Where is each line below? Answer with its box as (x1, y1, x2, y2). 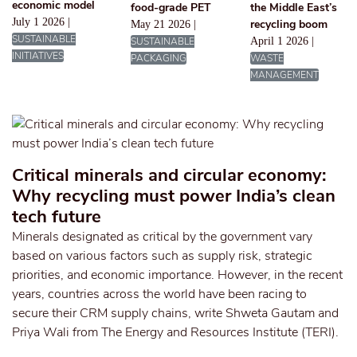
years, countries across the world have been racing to (12, 285, 307, 303)
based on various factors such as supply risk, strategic (12, 247, 312, 265)
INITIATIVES (12, 49, 64, 62)
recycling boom (249, 17, 328, 32)
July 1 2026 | (12, 16, 70, 28)
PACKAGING (131, 52, 187, 65)
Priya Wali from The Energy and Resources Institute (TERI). (12, 324, 339, 341)
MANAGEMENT (249, 69, 319, 81)
